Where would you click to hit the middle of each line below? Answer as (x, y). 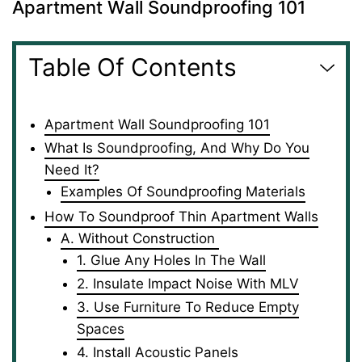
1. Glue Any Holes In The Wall (171, 260)
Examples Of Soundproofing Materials (183, 192)
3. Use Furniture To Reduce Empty (188, 307)
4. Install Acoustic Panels (158, 352)
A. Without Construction (140, 238)
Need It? (72, 170)
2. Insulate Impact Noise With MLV (188, 284)
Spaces (101, 329)
